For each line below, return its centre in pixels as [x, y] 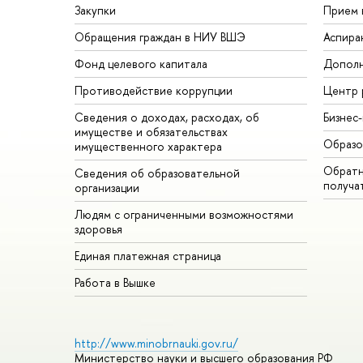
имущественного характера [148, 147]
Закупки [95, 11]
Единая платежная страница [148, 256]
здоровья [98, 229]
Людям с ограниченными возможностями [184, 215]
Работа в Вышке [115, 283]
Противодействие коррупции [154, 91]
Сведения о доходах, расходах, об [167, 117]
